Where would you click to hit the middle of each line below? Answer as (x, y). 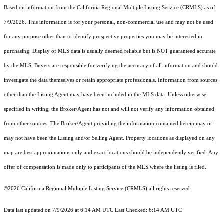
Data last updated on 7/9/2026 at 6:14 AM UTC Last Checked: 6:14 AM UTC (93, 210)
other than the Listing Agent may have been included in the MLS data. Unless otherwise (105, 95)
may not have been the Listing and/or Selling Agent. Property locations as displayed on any (109, 138)
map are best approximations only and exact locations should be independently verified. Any (111, 153)
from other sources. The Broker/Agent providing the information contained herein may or (108, 124)
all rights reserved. (169, 189)
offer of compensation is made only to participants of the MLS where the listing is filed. (105, 167)
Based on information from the (40, 8)
